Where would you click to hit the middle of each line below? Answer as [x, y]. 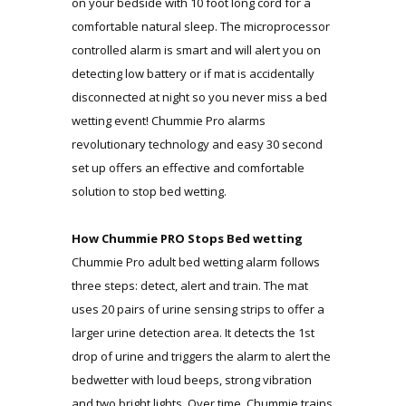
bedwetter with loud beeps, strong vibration [192, 379]
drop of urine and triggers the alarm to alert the [201, 356]
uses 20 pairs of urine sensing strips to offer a [198, 309]
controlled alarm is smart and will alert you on [196, 49]
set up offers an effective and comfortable [188, 167]
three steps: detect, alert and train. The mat [190, 285]
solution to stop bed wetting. [149, 191]
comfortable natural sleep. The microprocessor [201, 26]
